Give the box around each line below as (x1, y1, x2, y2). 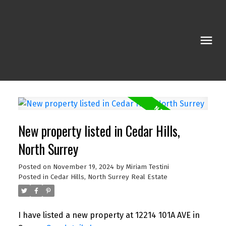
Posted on (18, 163, 53, 172)
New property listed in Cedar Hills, (18, 121, 180, 141)
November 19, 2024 (52, 163, 114, 172)
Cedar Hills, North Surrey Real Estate (50, 173, 167, 182)
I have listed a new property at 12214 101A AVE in (18, 210, 200, 220)
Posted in (18, 173, 48, 182)
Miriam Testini (126, 163, 169, 172)
